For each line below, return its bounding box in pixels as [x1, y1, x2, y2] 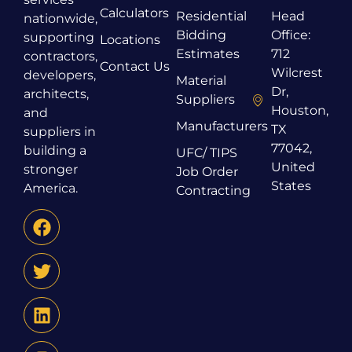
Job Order [176, 163, 238, 179]
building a [24, 142, 86, 158]
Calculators [100, 5, 169, 20]
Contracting [176, 182, 251, 198]
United [270, 159, 315, 174]
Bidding [176, 27, 226, 42]
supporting [24, 29, 94, 45]
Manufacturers [176, 118, 268, 134]
